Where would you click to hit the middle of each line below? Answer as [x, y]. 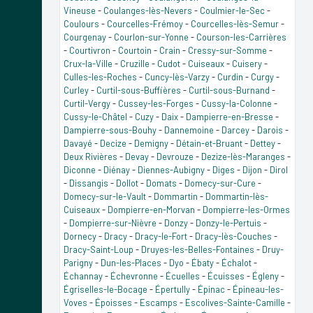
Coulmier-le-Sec [232, 10]
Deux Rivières [90, 156]
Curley [76, 90]
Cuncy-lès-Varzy [177, 77]
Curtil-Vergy [87, 103]
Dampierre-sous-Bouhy [110, 130]
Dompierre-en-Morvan [151, 209]
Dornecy [80, 236]
